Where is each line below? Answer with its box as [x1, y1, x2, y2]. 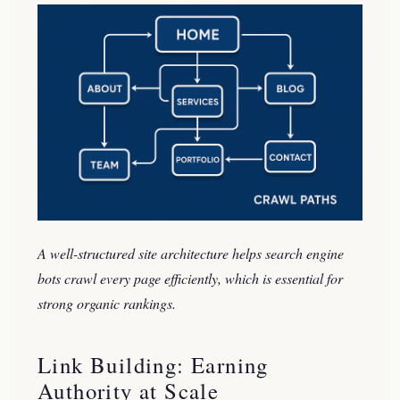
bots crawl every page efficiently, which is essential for [37, 268, 343, 287]
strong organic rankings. [37, 293, 176, 312]
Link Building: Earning [37, 349, 269, 379]
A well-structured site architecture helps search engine [37, 243, 344, 262]
